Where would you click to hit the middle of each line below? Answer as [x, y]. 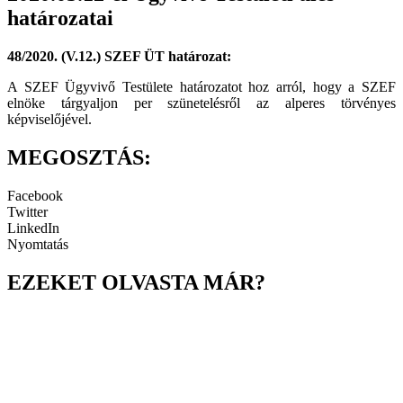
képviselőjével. [49, 120]
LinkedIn [33, 228]
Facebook [35, 196]
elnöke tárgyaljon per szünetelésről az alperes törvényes [201, 103]
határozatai [60, 18]
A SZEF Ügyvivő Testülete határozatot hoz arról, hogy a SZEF [201, 87]
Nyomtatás [38, 245]
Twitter [27, 212]
